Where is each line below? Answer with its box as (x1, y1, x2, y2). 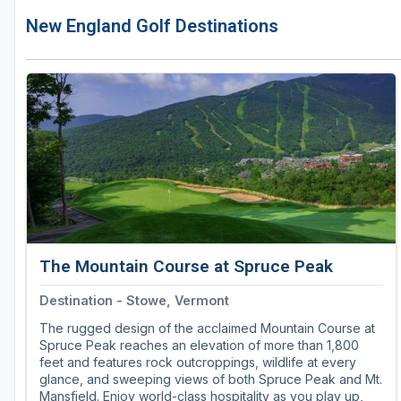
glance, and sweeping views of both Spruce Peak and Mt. (39, 371, 382, 388)
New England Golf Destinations (26, 15, 278, 38)
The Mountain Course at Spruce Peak (39, 256, 333, 277)
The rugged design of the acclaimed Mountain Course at (39, 320, 375, 337)
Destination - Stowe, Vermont (39, 293, 229, 309)
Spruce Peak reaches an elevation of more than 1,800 (39, 337, 359, 354)
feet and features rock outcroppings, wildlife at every (39, 354, 356, 371)
